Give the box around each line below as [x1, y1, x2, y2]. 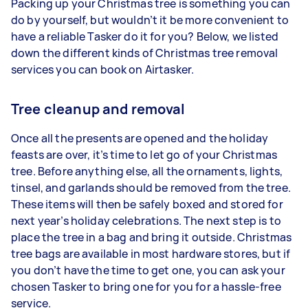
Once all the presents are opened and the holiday [11, 131, 269, 146]
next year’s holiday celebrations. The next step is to [11, 213, 281, 228]
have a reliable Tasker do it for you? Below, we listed [11, 29, 279, 44]
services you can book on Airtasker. [11, 62, 197, 77]
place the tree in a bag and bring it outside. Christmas [11, 230, 292, 245]
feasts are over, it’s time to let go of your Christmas [11, 147, 278, 162]
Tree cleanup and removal [11, 100, 186, 118]
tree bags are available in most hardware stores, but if [11, 246, 291, 261]
